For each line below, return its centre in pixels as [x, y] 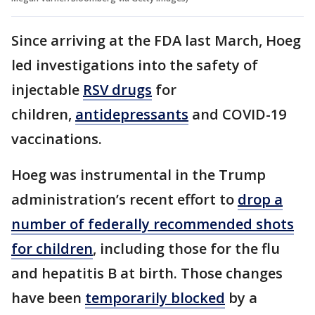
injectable [47, 89]
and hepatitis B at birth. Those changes [147, 273]
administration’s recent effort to [124, 199]
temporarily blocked [155, 297]
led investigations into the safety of [135, 65]
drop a [260, 199]
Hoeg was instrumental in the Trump [139, 174]
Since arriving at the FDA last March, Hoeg [156, 40]
